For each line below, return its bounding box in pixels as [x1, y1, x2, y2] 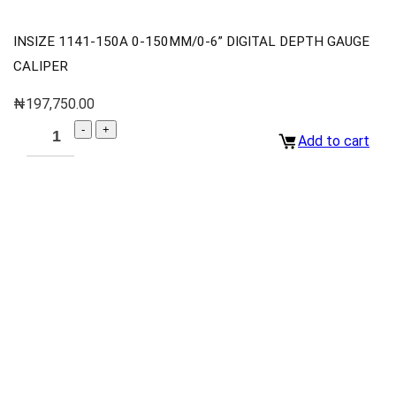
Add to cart [298, 132, 369, 149]
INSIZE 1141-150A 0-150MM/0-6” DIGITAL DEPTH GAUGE [13, 34, 369, 50]
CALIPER [13, 58, 68, 75]
